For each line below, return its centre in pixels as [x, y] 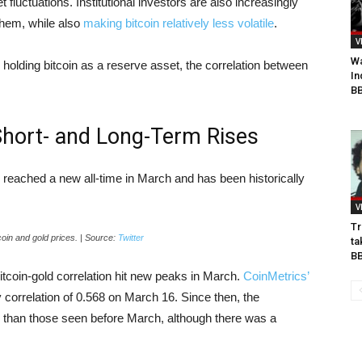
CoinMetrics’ [276, 276]
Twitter [130, 238]
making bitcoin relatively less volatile [179, 23]
